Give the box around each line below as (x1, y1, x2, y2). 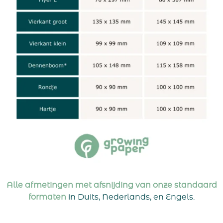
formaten (28, 193, 66, 202)
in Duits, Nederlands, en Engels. (66, 193, 195, 202)
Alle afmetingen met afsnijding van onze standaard (6, 181, 217, 190)
